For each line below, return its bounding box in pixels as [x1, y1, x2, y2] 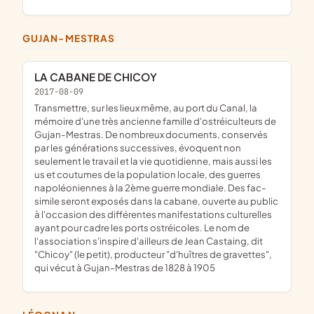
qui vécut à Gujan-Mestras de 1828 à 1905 [34, 261, 215, 274]
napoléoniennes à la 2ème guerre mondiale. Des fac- [34, 182, 266, 194]
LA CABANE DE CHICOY [40, 70, 157, 84]
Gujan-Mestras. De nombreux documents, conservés [34, 128, 268, 141]
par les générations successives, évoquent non [34, 142, 241, 154]
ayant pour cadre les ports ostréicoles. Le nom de [34, 221, 250, 234]
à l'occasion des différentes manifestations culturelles [34, 208, 272, 221]
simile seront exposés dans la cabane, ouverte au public [34, 195, 278, 207]
